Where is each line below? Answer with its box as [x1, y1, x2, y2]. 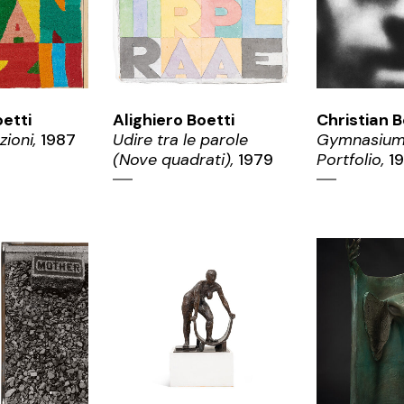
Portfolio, [316, 148, 384, 170]
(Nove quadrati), [113, 148, 234, 170]
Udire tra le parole [113, 128, 248, 151]
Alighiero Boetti [113, 108, 234, 131]
